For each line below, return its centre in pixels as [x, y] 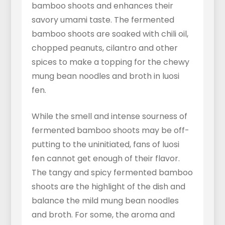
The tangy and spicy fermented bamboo [112, 173]
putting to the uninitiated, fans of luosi [105, 145]
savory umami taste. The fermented [103, 20]
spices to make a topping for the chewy [110, 62]
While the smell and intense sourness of [109, 117]
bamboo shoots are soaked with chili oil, [110, 34]
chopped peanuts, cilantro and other [104, 48]
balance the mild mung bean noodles [105, 201]
